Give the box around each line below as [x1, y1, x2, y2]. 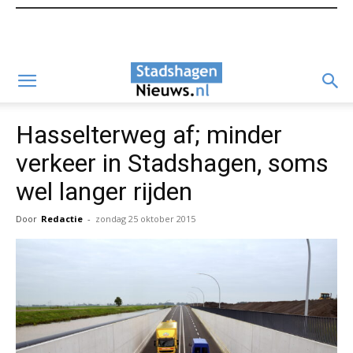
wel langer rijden [16, 176, 192, 206]
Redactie [41, 213, 83, 225]
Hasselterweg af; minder [16, 120, 282, 150]
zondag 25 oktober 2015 [95, 213, 195, 225]
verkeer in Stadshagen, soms [16, 148, 329, 178]
